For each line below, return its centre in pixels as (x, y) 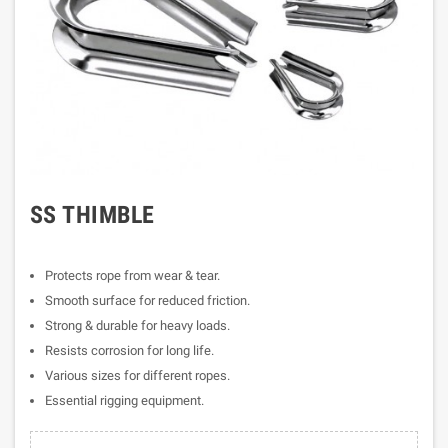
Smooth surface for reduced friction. (147, 300)
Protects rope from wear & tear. (132, 275)
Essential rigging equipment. (124, 400)
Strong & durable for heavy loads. (137, 325)
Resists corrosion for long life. (129, 350)
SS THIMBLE (92, 215)
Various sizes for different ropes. (137, 375)
